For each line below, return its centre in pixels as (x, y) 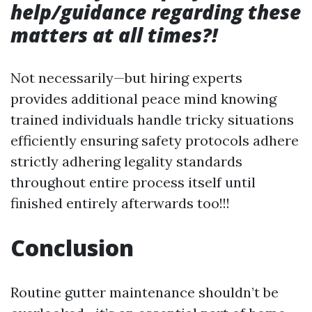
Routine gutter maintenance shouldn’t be (145, 292)
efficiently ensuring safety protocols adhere (155, 140)
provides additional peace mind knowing (143, 99)
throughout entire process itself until (133, 182)
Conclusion (72, 248)
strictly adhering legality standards (126, 161)
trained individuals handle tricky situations (152, 119)
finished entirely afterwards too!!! (120, 203)
